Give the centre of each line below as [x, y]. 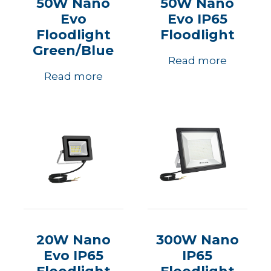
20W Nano [73, 240]
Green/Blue [73, 50]
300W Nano [197, 240]
